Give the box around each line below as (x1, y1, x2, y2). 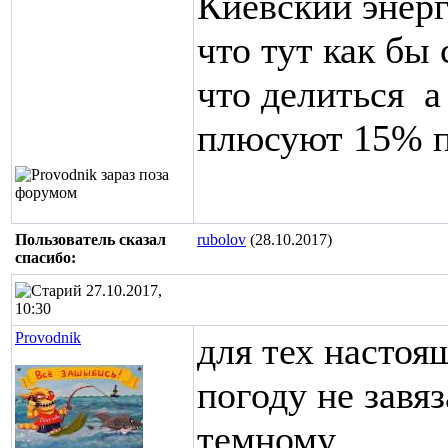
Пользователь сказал (15, 231, 166, 248)
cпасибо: (15, 249, 76, 266)
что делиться (197, 73, 414, 115)
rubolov (197, 231, 246, 248)
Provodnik (15, 329, 81, 346)
